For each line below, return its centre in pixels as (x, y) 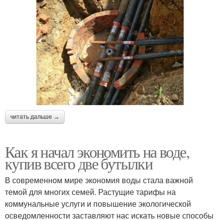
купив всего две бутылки (79, 163)
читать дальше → (35, 117)
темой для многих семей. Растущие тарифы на (90, 192)
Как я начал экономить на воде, (97, 151)
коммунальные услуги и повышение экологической (98, 203)
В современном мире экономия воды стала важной (99, 180)
